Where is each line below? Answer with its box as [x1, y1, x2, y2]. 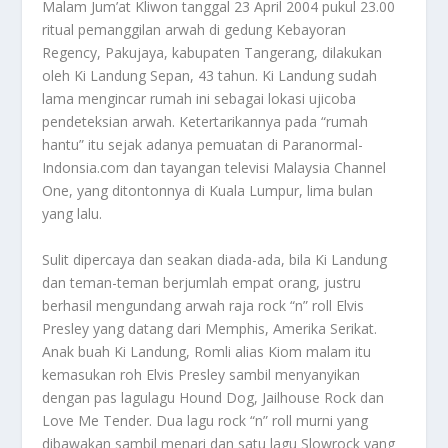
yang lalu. [42, 204, 103, 224]
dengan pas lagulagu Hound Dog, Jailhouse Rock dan [42, 387, 385, 407]
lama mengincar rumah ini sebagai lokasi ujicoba [42, 89, 357, 109]
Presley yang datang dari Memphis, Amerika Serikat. [42, 318, 378, 338]
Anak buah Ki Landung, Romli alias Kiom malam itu [42, 341, 372, 361]
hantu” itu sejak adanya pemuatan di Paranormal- [42, 135, 364, 155]
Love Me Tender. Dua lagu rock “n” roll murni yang [42, 410, 369, 430]
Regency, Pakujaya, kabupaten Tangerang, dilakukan [42, 43, 383, 63]
